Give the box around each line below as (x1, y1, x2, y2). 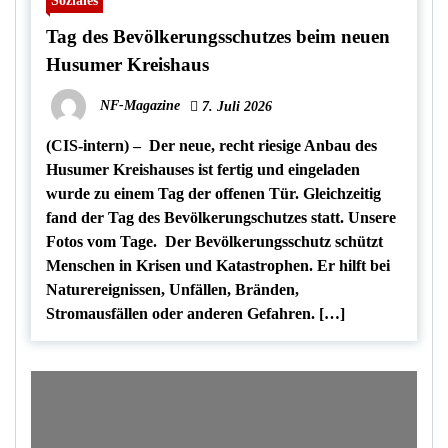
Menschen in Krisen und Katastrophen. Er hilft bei (46, 257, 390, 275)
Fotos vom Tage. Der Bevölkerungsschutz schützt (46, 233, 383, 251)
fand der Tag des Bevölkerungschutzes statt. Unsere (46, 209, 396, 227)
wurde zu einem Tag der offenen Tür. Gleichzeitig (46, 185, 381, 203)
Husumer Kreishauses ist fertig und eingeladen (46, 161, 360, 179)
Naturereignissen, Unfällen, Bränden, (46, 281, 299, 299)
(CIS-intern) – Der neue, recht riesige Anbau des (46, 137, 377, 155)
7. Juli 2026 (198, 99, 272, 115)
